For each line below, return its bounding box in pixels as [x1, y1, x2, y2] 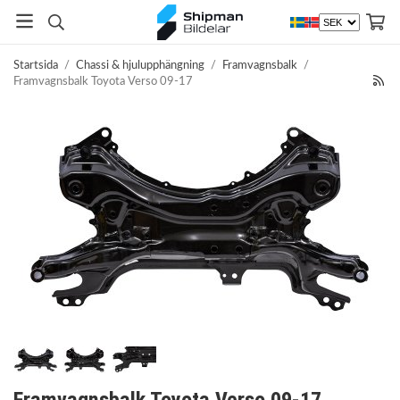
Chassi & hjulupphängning [76, 60, 204, 71]
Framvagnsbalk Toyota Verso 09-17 [13, 76, 193, 87]
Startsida [13, 60, 58, 71]
